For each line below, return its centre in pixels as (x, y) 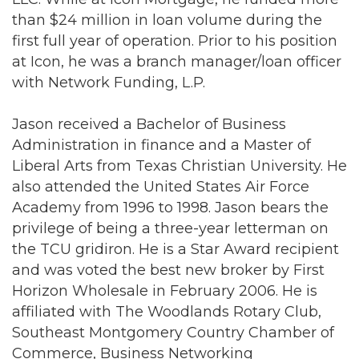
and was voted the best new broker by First (168, 270)
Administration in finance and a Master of (161, 145)
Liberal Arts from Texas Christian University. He (179, 166)
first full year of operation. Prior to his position (175, 41)
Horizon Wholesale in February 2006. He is (165, 291)
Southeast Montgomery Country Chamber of (173, 333)
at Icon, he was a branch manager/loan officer (177, 62)
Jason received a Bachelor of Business (149, 124)
